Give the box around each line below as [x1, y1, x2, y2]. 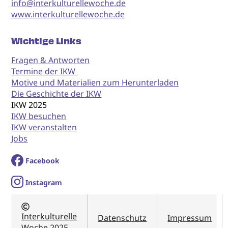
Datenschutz [98, 212, 147, 224]
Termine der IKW [11, 66, 78, 77]
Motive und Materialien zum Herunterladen [11, 77, 179, 89]
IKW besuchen [11, 110, 67, 122]
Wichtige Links [11, 35, 82, 48]
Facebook [25, 156, 60, 166]
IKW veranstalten [11, 122, 77, 133]
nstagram [28, 178, 63, 188]
